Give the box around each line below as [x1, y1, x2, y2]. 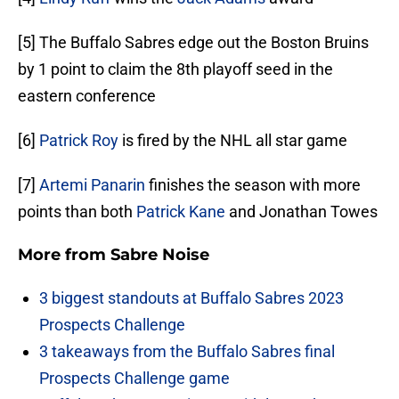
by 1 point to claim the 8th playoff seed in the [18, 60, 333, 79]
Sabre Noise [110, 245, 209, 265]
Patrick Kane [136, 202, 225, 222]
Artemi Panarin [39, 175, 145, 195]
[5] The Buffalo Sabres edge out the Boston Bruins [18, 33, 369, 53]
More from [18, 245, 110, 265]
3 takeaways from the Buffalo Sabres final [39, 342, 335, 362]
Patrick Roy [39, 131, 118, 151]
